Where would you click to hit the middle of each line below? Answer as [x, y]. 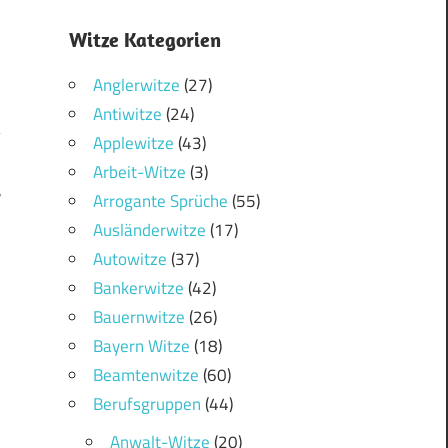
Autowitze [129, 259]
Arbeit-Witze [139, 172]
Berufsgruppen [146, 404]
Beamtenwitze [145, 375]
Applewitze [133, 143]
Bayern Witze [141, 346]
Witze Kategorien [144, 40]
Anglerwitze [136, 85]
